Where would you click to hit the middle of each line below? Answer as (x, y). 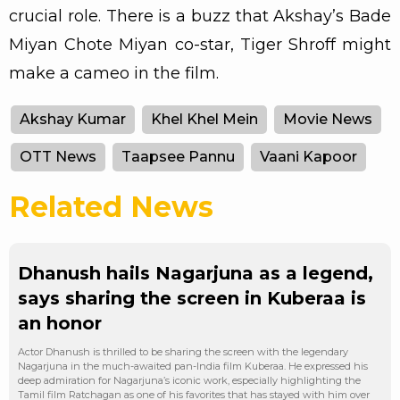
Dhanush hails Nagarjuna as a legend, (196, 273)
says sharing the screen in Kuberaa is (192, 298)
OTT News (58, 157)
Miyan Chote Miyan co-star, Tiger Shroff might (200, 45)
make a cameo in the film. (114, 73)
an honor (60, 323)
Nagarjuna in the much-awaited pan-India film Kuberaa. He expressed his (193, 366)
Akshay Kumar (73, 119)
